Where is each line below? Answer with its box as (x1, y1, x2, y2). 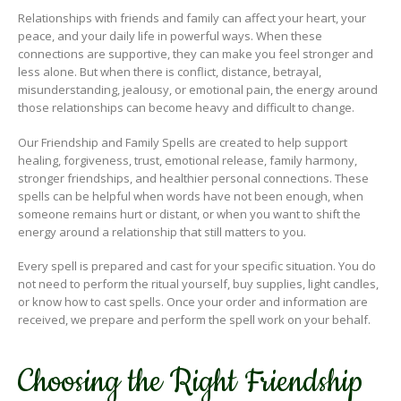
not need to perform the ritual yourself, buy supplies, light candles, (18, 276, 379, 293)
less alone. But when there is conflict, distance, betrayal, (18, 64, 321, 81)
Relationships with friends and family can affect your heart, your (18, 10, 366, 27)
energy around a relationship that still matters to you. (18, 223, 306, 240)
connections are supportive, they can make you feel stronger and (18, 46, 373, 63)
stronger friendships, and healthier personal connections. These (18, 169, 369, 186)
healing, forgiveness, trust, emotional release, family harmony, (18, 151, 357, 168)
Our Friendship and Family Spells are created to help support (18, 133, 347, 150)
